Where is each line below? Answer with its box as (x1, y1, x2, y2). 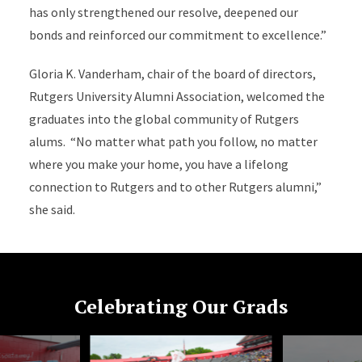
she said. (28, 201, 75, 218)
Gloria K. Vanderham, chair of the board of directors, (28, 65, 316, 82)
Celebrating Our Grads (74, 293, 288, 320)
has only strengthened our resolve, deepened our (28, 4, 298, 21)
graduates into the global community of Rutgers (28, 111, 299, 128)
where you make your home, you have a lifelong (28, 156, 288, 173)
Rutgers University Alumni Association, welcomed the (28, 88, 325, 105)
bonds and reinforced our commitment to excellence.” (28, 27, 326, 44)
